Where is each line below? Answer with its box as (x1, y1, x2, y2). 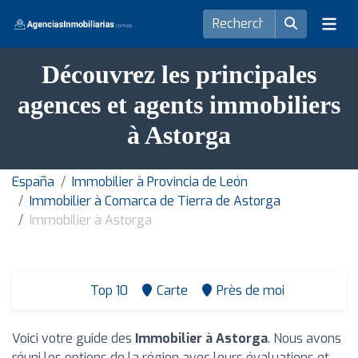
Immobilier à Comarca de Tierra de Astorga (30, 193, 280, 209)
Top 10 (86, 282, 128, 299)
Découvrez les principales (42, 60, 316, 89)
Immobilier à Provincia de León (72, 173, 248, 190)
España (12, 173, 54, 190)
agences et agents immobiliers (18, 90, 340, 119)
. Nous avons (268, 330, 341, 347)
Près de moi (216, 282, 284, 299)
